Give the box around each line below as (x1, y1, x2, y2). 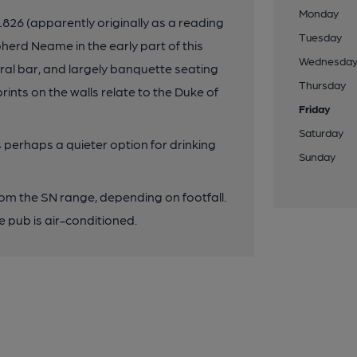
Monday (299, 6, 339, 19)
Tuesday (299, 30, 343, 43)
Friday (299, 102, 331, 115)
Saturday (299, 126, 344, 139)
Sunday (299, 150, 336, 163)
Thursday (299, 78, 347, 91)
